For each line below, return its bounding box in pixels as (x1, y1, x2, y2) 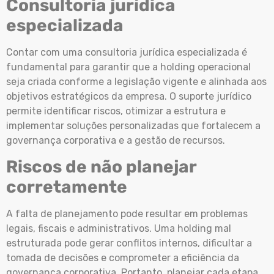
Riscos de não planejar (6, 157, 196, 177)
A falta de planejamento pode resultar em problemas (6, 208, 248, 220)
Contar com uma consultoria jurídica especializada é (6, 46, 247, 58)
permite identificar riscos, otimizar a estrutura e (6, 105, 226, 117)
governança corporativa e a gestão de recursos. (6, 134, 228, 146)
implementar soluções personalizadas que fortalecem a (6, 119, 261, 131)
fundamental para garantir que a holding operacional (6, 61, 251, 73)
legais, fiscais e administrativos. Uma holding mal (6, 223, 231, 235)
